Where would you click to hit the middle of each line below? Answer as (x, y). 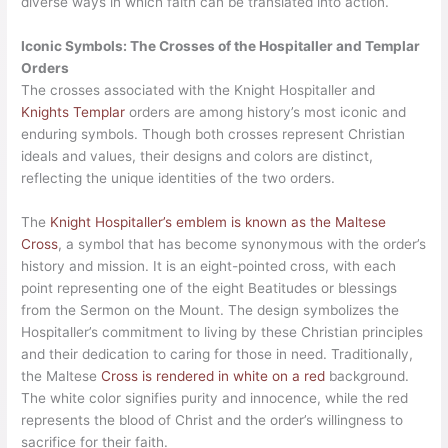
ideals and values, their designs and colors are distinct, (197, 155)
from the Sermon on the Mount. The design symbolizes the (210, 309)
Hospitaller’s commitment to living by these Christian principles (222, 331)
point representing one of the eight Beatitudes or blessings (209, 287)
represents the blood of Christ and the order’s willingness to (212, 419)
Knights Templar (73, 111)
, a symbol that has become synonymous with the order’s (242, 243)
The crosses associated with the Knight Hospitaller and (198, 89)
